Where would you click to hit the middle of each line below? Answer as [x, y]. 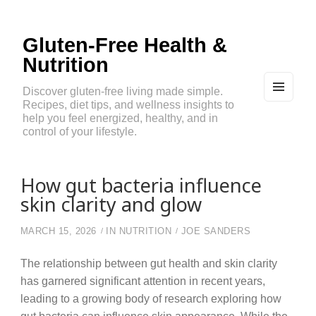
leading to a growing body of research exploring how [151, 299]
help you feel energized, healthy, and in [120, 118]
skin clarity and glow [111, 205]
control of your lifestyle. [80, 132]
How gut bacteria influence [141, 186]
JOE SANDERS [216, 232]
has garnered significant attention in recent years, [142, 281]
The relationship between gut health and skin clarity [148, 263]
